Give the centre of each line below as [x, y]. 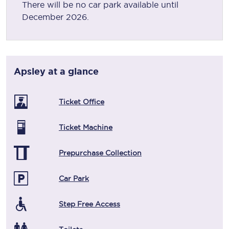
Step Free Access [89, 204]
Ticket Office [82, 102]
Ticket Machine [86, 128]
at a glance [72, 71]
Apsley [30, 71]
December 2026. [55, 17]
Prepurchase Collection [100, 153]
